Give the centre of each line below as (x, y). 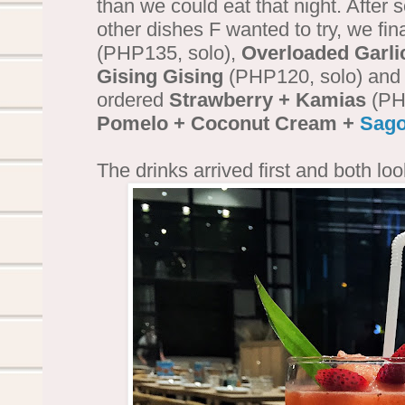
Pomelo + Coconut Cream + (228, 123)
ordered (133, 99)
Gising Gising (160, 76)
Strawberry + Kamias (268, 99)
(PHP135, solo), (169, 52)
